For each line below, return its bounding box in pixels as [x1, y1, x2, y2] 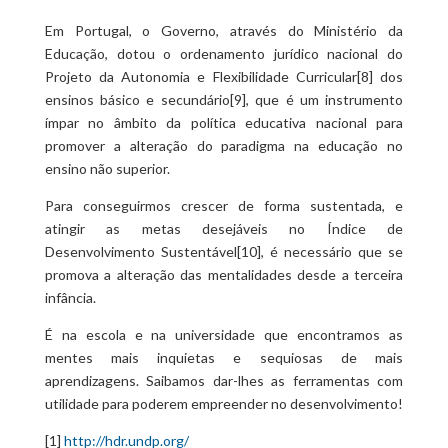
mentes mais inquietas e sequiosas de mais [44, 349, 404, 367]
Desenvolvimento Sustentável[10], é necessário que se [44, 243, 404, 261]
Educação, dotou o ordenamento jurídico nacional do [44, 45, 404, 63]
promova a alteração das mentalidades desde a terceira [44, 266, 404, 284]
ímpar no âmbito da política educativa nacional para [44, 114, 404, 132]
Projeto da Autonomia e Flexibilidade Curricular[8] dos [44, 68, 404, 86]
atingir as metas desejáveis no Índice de [44, 220, 404, 238]
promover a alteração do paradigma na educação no [44, 137, 404, 155]
